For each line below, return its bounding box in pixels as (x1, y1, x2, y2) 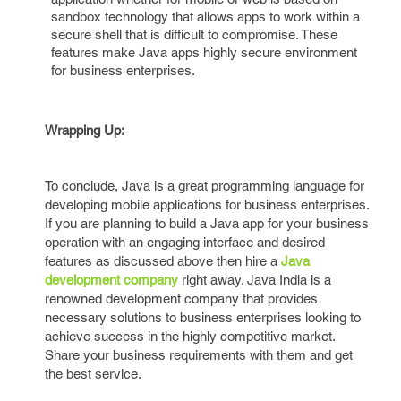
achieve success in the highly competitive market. (45, 328, 335, 344)
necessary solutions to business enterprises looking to (45, 310, 361, 325)
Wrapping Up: (45, 123, 124, 138)
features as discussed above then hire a (45, 253, 281, 269)
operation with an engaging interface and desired (45, 235, 325, 250)
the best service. (45, 366, 141, 381)
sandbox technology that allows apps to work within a (51, 9, 360, 24)
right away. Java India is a (178, 272, 331, 287)
